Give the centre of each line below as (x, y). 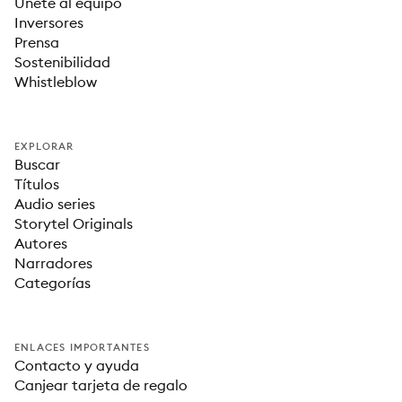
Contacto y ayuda (77, 365)
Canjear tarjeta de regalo (101, 385)
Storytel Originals (74, 223)
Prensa (37, 42)
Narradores (53, 263)
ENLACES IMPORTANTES (82, 347)
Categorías (52, 283)
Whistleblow (56, 82)
